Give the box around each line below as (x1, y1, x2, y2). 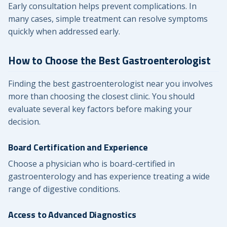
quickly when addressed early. (8, 25, 120, 37)
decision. (8, 116, 41, 127)
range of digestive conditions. (8, 183, 120, 195)
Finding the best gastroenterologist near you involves (8, 78, 213, 89)
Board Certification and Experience (8, 140, 148, 154)
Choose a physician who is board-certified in (8, 158, 175, 169)
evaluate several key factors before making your (8, 103, 192, 115)
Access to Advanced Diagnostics (8, 207, 136, 221)
